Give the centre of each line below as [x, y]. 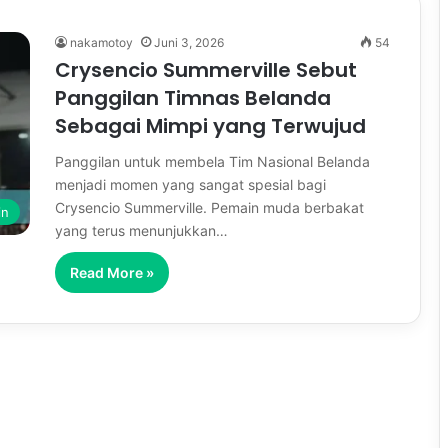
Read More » [112, 272]
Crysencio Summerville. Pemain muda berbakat [209, 207]
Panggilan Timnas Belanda [193, 98]
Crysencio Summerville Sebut [206, 70]
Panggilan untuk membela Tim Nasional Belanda [212, 161]
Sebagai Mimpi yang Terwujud [210, 126]
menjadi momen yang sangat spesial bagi [190, 184]
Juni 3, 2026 [189, 42]
